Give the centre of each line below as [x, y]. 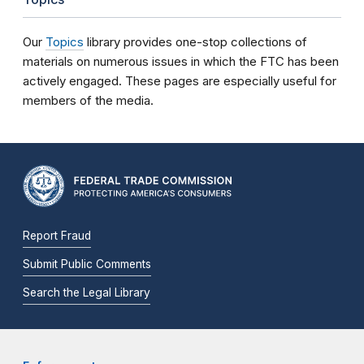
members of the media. [88, 100]
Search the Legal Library [87, 292]
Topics [65, 42]
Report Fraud [57, 235]
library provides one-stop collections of [195, 42]
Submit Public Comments [87, 264]
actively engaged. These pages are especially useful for [180, 81]
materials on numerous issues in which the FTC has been [181, 61]
